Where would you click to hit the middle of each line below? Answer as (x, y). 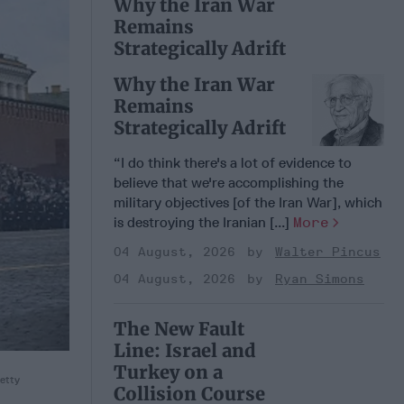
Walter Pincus (328, 252)
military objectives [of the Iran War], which (248, 202)
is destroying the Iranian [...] (203, 222)
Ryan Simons (320, 279)
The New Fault (179, 328)
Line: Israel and (185, 350)
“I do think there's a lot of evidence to (233, 162)
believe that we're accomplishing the (229, 182)
